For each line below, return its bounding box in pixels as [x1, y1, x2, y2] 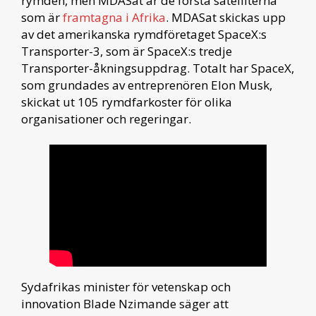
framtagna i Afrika [63, 8, 166, 25]
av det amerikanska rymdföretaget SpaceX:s [21, 25, 267, 42]
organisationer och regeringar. [21, 110, 191, 127]
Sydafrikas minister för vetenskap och [21, 279, 231, 296]
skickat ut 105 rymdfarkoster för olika [21, 93, 232, 110]
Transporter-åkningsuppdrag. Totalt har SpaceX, [21, 59, 294, 76]
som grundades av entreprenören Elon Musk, [21, 76, 272, 93]
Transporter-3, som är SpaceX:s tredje [21, 42, 232, 59]
